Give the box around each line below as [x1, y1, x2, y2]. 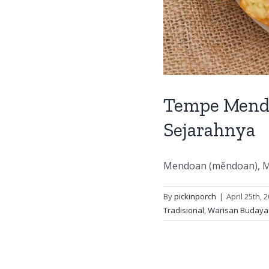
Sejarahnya [163, 118, 255, 142]
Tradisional [163, 205, 204, 216]
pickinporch [174, 191, 216, 202]
